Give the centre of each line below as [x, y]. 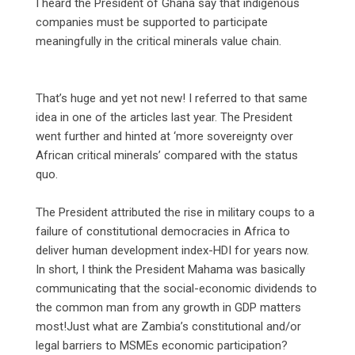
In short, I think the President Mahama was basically [170, 269]
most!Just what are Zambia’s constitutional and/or [168, 326]
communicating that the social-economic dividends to [176, 288]
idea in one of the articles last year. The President [164, 117]
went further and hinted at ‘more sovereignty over [164, 136]
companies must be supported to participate [152, 22]
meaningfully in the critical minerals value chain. [158, 41]
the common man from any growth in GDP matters [168, 307]
